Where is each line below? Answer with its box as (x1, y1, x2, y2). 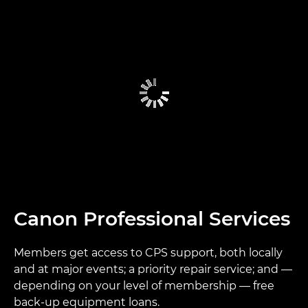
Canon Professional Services (14, 207, 290, 230)
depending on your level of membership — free (14, 279, 274, 292)
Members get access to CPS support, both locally (14, 246, 283, 259)
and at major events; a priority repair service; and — (14, 263, 292, 276)
